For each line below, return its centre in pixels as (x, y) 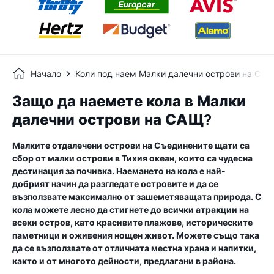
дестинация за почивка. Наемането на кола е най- (119, 171)
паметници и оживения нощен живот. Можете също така (136, 235)
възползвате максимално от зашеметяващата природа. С (137, 197)
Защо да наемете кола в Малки (129, 102)
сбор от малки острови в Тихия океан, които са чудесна (132, 158)
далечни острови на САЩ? (112, 120)
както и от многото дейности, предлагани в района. (124, 261)
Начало (46, 74)
